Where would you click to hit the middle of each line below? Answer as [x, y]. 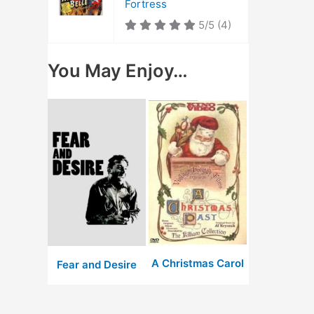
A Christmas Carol [198, 263]
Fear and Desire [97, 264]
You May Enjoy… [118, 70]
